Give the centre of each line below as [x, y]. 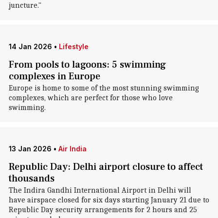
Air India [72, 149]
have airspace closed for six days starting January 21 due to [109, 200]
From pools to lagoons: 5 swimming [87, 65]
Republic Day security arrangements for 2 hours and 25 [103, 210]
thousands [31, 179]
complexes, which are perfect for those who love [91, 98]
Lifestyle [73, 46]
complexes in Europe [54, 76]
